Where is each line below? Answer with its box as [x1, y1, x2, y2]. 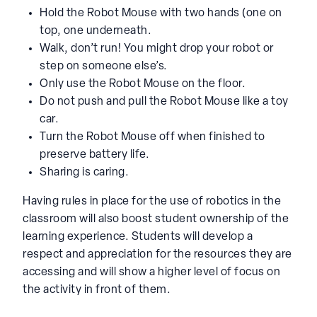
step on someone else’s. [40, 60, 168, 72]
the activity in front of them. [23, 284, 171, 296]
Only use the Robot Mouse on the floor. [40, 78, 246, 90]
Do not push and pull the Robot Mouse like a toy [40, 96, 289, 108]
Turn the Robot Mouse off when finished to [40, 131, 265, 143]
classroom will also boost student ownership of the [23, 213, 289, 225]
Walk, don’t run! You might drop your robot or [40, 42, 274, 54]
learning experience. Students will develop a [23, 231, 253, 243]
